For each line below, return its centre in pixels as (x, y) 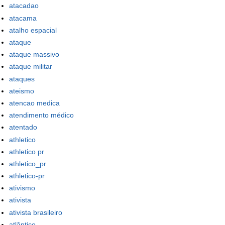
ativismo (22, 188)
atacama (23, 18)
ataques (22, 79)
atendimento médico (41, 115)
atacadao (24, 6)
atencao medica (34, 103)
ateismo (22, 91)
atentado (23, 127)
